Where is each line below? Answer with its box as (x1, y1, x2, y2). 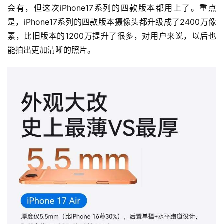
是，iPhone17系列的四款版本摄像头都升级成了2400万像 (7, 17, 216, 27)
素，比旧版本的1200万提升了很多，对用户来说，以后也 (7, 31, 216, 41)
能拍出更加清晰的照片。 (7, 45, 95, 55)
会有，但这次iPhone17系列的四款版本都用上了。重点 (7, 3, 216, 13)
